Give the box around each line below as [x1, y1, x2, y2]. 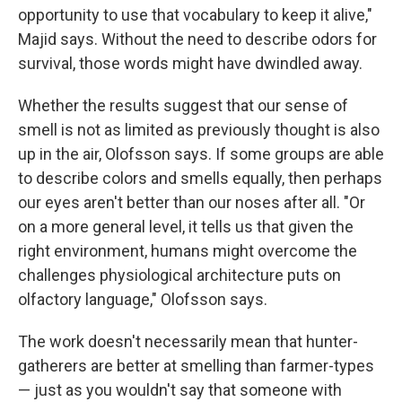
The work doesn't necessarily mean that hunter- [18, 332, 358, 352]
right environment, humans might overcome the [18, 241, 357, 261]
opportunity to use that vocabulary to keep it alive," [18, 5, 372, 25]
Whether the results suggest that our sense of [18, 96, 348, 116]
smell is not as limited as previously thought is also [18, 120, 380, 140]
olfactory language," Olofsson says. [18, 290, 267, 310]
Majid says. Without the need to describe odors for [18, 30, 377, 49]
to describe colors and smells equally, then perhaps [18, 169, 382, 188]
